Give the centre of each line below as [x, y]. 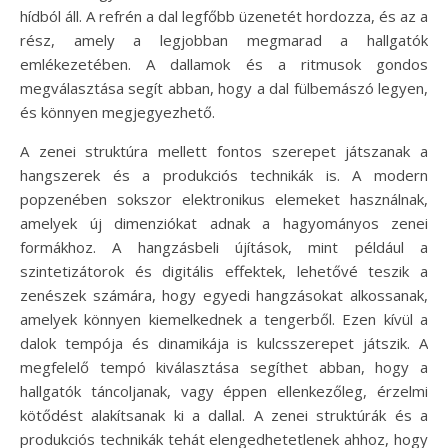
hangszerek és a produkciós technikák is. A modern [224, 174]
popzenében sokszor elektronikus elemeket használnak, [224, 198]
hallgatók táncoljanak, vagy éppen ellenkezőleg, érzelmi [224, 390]
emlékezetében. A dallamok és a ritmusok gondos [224, 63]
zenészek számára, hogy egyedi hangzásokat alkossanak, [224, 294]
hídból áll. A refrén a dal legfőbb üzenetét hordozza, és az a [224, 15]
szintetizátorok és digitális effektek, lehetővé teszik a [224, 270]
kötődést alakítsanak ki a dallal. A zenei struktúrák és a [224, 414]
